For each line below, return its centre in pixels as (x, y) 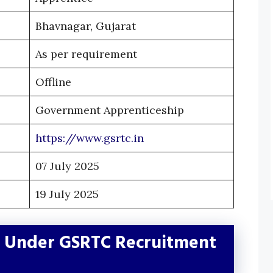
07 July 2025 (67, 166)
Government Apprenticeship (110, 110)
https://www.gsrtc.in (90, 138)
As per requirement (86, 54)
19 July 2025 (67, 194)
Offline (53, 82)
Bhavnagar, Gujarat (86, 26)
